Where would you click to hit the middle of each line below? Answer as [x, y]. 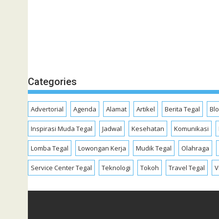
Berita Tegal [182, 109]
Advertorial [47, 109]
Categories [52, 82]
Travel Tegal [187, 168]
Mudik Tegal [154, 148]
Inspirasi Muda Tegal [62, 129]
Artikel [146, 109]
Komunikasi [191, 129]
